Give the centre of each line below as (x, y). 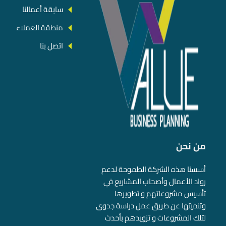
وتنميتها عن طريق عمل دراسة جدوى (151, 205)
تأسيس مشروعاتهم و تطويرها (160, 193)
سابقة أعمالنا (42, 9)
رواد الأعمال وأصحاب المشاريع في (154, 181)
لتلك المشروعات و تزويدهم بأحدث (155, 217)
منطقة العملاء (39, 27)
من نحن (191, 146)
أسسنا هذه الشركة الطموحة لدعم (153, 169)
